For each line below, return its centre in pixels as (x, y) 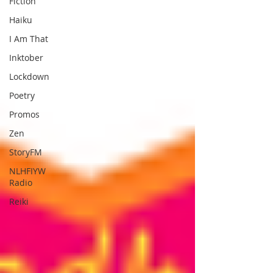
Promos (24, 114)
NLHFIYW (27, 171)
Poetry (22, 95)
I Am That (29, 38)
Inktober (26, 57)
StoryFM (26, 152)
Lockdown (29, 76)
